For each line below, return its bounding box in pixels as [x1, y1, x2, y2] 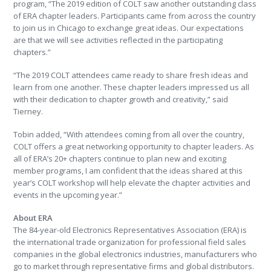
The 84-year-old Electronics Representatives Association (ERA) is [13, 224, 247, 235]
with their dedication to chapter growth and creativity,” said [13, 94, 229, 105]
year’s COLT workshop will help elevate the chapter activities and [13, 177, 251, 188]
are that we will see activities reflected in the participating [13, 34, 223, 45]
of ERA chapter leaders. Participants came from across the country [13, 10, 256, 21]
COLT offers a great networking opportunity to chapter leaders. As [13, 141, 255, 152]
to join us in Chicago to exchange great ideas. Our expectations [13, 22, 244, 33]
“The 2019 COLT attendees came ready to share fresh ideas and [13, 70, 249, 80]
